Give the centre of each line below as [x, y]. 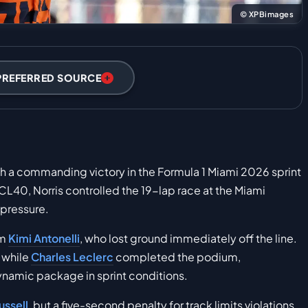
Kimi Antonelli [44, 239]
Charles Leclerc [72, 257]
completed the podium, [177, 257]
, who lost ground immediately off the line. [188, 239]
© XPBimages [266, 14]
